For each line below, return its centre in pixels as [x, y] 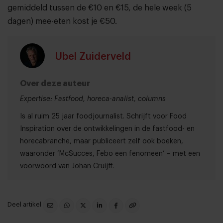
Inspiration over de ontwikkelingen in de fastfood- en [107, 129]
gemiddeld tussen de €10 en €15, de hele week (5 [100, 8]
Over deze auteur [55, 84]
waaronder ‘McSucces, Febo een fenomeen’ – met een [110, 154]
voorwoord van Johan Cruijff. [67, 167]
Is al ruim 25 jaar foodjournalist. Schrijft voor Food [103, 117]
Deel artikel [25, 205]
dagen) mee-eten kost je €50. [62, 22]
